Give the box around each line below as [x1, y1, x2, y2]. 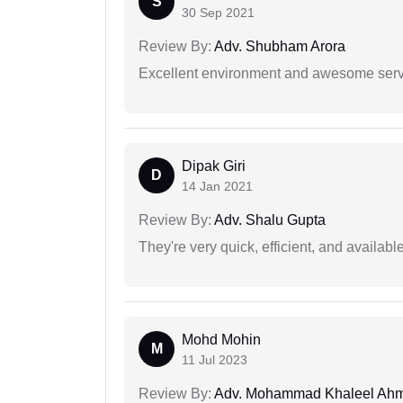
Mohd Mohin [182, 332, 261, 348]
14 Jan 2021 [182, 179, 253, 194]
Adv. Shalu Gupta [211, 212, 326, 228]
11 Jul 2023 [182, 353, 247, 368]
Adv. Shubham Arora [211, 39, 345, 55]
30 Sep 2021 [182, 5, 255, 21]
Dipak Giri [182, 158, 246, 175]
